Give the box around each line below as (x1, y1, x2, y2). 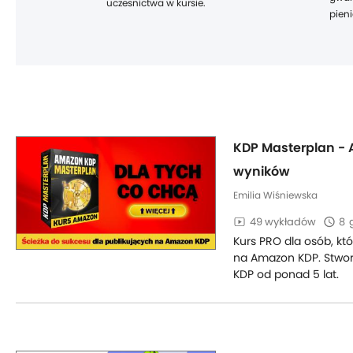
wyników (233, 162, 290, 180)
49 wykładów (250, 214, 316, 229)
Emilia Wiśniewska (233, 188, 318, 202)
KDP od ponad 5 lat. (233, 266, 339, 282)
